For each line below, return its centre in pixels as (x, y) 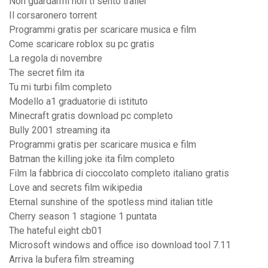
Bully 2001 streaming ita (60, 130)
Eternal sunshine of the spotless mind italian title (111, 202)
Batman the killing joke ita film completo (92, 159)
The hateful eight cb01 (56, 231)
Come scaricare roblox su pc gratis (82, 44)
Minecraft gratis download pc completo (91, 116)
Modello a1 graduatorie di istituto (78, 102)
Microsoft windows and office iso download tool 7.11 (120, 245)
